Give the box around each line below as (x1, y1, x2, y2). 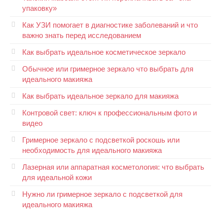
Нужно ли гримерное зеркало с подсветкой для (22, 190, 183, 199)
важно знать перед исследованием (22, 31, 141, 40)
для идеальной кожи (22, 173, 92, 182)
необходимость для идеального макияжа (22, 146, 162, 155)
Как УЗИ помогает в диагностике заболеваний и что (22, 21, 198, 30)
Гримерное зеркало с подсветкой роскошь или (22, 136, 180, 145)
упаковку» (22, 4, 57, 13)
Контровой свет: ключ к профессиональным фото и (22, 109, 197, 117)
